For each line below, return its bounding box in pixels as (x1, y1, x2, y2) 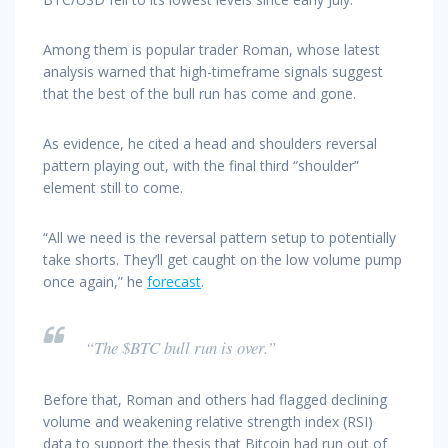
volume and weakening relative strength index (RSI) (43, 411, 373, 431)
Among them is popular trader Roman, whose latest (43, 39, 380, 59)
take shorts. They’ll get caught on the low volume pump (43, 249, 402, 269)
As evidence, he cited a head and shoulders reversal (43, 133, 377, 153)
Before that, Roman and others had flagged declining (43, 389, 387, 409)
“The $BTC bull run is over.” (85, 335, 276, 359)
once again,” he (43, 271, 147, 291)
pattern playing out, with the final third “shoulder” (43, 155, 359, 175)
